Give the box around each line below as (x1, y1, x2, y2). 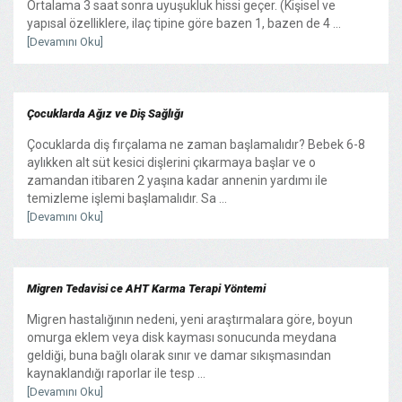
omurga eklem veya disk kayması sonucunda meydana (27, 329, 336, 345)
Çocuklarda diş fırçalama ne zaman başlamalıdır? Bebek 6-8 (27, 136, 365, 152)
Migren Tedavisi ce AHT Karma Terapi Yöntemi (27, 281, 266, 295)
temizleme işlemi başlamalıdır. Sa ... (27, 190, 227, 205)
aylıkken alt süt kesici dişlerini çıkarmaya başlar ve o (27, 154, 316, 170)
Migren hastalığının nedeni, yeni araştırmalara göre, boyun (27, 311, 353, 327)
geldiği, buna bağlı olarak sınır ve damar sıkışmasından (27, 347, 331, 363)
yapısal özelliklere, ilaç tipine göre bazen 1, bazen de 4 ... (27, 15, 341, 31)
